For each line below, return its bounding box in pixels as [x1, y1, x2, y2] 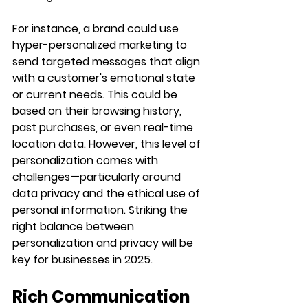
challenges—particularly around [12, 168, 184, 185]
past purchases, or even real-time [12, 119, 196, 135]
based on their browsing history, [12, 102, 184, 119]
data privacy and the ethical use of [12, 185, 203, 201]
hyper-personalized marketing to [12, 36, 190, 53]
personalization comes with [12, 152, 161, 168]
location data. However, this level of [12, 135, 203, 152]
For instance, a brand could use [12, 20, 181, 36]
